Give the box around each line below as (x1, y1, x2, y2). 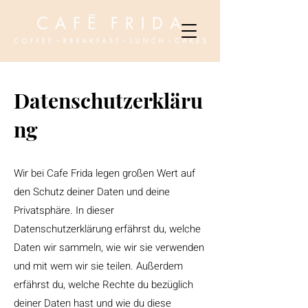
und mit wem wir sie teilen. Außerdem (14, 258, 183, 274)
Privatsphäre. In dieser (14, 203, 114, 218)
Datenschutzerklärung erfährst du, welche (14, 221, 201, 236)
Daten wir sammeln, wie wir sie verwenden (14, 240, 204, 255)
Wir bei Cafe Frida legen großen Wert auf (14, 166, 195, 181)
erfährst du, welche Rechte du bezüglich (14, 277, 193, 292)
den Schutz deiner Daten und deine (14, 184, 170, 199)
